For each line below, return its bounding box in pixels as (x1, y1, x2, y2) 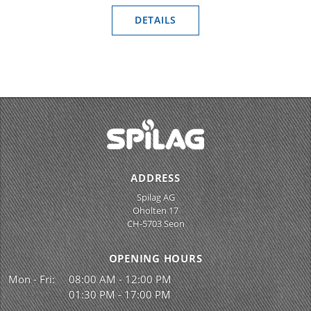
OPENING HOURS (108, 251, 203, 266)
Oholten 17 (133, 204, 178, 217)
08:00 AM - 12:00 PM (69, 272, 171, 287)
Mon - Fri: (8, 272, 55, 287)
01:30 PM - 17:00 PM (69, 287, 171, 302)
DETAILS (135, 13, 176, 27)
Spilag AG (136, 191, 175, 204)
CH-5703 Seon (126, 217, 185, 230)
